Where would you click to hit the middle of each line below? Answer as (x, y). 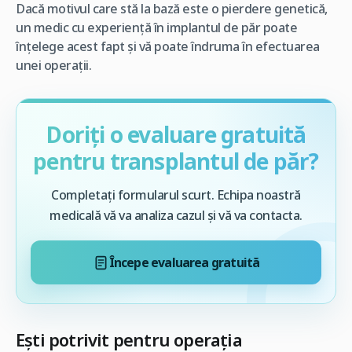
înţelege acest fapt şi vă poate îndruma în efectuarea (168, 47)
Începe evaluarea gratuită (184, 262)
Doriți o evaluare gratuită (176, 135)
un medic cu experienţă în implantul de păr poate (156, 28)
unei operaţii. (53, 66)
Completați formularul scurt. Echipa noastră (176, 195)
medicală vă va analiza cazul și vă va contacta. (176, 216)
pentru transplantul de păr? (176, 161)
